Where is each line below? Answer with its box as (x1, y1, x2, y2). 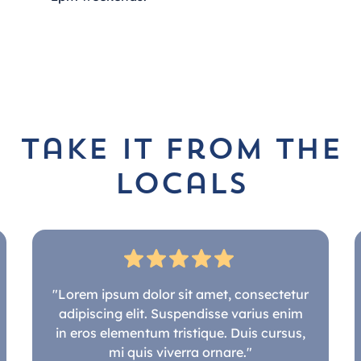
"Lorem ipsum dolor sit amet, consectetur (52, 285, 309, 302)
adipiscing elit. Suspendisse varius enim (58, 305, 303, 322)
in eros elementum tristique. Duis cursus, (56, 324, 305, 341)
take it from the (19, 136, 342, 166)
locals (114, 171, 247, 201)
